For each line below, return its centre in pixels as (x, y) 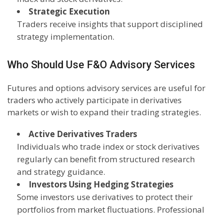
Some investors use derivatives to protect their (105, 197)
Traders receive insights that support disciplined (110, 24)
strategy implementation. (66, 37)
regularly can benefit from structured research (106, 159)
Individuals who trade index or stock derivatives (108, 147)
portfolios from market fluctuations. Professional (111, 210)
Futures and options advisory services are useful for (106, 88)
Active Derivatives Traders (83, 134)
